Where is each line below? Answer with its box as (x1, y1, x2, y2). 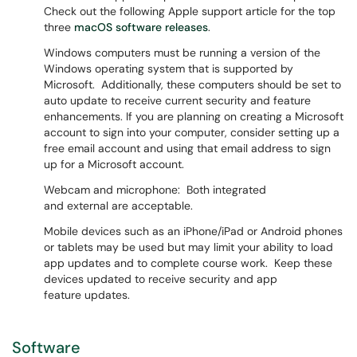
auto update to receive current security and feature (44, 93, 311, 108)
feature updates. (44, 288, 133, 302)
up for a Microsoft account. (44, 157, 184, 171)
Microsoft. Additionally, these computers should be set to (44, 77, 341, 92)
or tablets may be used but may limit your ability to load (44, 240, 333, 254)
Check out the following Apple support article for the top (44, 4, 335, 18)
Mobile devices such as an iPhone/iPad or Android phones (44, 224, 343, 238)
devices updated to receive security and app (44, 272, 277, 286)
